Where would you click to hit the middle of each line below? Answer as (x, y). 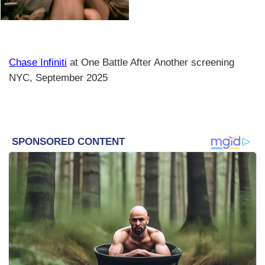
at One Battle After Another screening (151, 63)
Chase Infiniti (38, 63)
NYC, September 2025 (58, 78)
